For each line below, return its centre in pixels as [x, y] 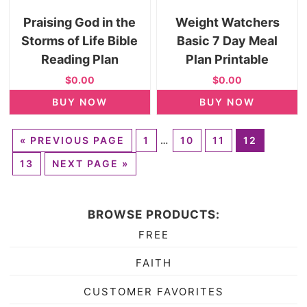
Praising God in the [80, 23]
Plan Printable [227, 60]
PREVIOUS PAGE [77, 140]
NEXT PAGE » [90, 163]
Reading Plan [79, 60]
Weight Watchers [227, 23]
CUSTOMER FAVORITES [153, 291]
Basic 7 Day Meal [227, 41]
